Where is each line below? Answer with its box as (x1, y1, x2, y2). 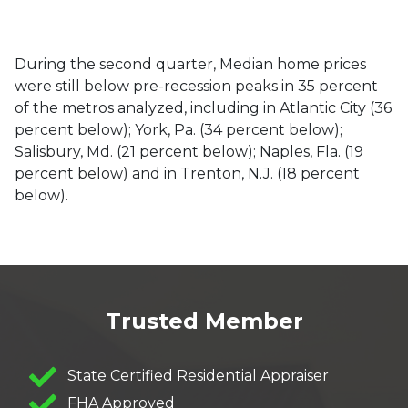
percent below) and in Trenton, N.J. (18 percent (15, 165, 360, 182)
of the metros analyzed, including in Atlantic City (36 (15, 99, 392, 117)
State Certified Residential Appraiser (64, 367, 329, 385)
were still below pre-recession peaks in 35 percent (15, 77, 378, 95)
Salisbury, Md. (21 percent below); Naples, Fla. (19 (15, 143, 363, 160)
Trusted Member (105, 308, 303, 334)
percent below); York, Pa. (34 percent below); (15, 121, 342, 138)
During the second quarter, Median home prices (15, 56, 366, 73)
